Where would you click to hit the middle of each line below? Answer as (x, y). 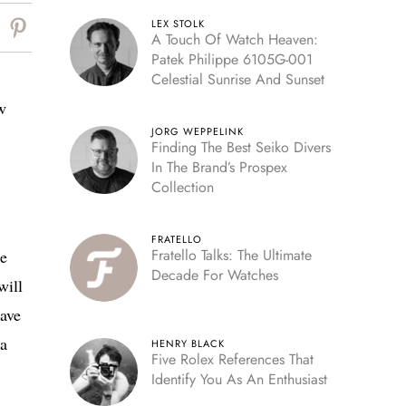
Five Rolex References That (232, 359)
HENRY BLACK (188, 343)
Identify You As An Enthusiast (239, 379)
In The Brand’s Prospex (219, 167)
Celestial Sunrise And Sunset (237, 79)
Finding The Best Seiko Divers (241, 147)
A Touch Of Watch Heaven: (234, 39)
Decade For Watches (214, 275)
